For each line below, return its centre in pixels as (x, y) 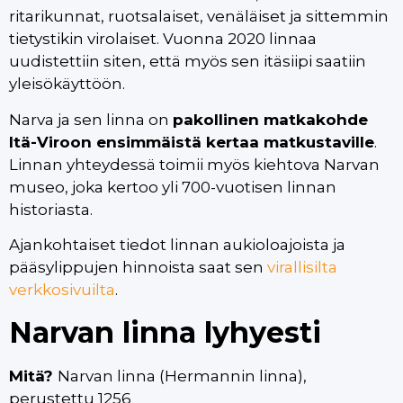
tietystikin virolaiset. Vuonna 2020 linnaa (163, 39)
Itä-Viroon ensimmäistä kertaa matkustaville (192, 142)
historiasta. (51, 209)
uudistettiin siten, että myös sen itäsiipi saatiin (188, 62)
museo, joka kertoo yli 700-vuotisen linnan (173, 187)
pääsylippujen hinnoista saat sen (138, 268)
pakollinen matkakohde (270, 119)
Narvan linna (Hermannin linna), (182, 376)
